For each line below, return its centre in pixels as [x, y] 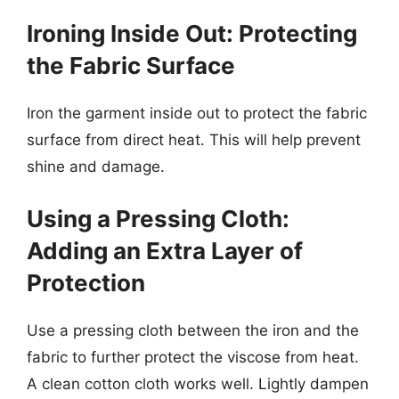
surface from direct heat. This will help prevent [194, 140]
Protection [86, 282]
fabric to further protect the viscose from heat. [193, 357]
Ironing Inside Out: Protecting [192, 33]
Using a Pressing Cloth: [158, 218]
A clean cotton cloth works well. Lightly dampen [198, 383]
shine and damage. [96, 167]
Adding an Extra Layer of [165, 250]
